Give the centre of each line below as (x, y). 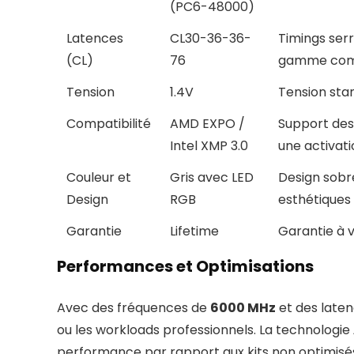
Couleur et (99, 178)
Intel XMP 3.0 (209, 146)
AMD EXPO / (207, 124)
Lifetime (194, 232)
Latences (95, 39)
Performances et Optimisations (185, 267)
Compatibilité (109, 124)
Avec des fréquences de (134, 308)
